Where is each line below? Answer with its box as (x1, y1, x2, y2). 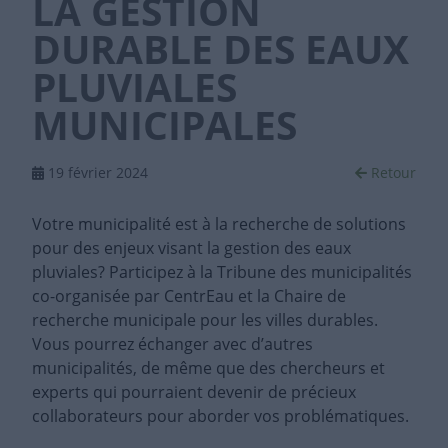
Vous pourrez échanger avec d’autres (32, 333, 313, 356)
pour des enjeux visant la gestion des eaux (32, 237, 351, 260)
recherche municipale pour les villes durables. (32, 309, 378, 332)
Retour (367, 163, 416, 183)
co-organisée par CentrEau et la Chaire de (32, 285, 346, 308)
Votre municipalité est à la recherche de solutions (32, 213, 406, 236)
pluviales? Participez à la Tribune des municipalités (32, 261, 412, 284)
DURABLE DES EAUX (32, 23, 409, 75)
